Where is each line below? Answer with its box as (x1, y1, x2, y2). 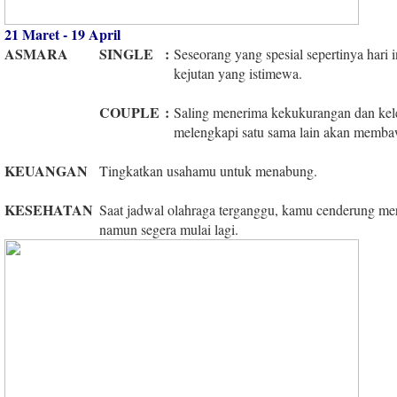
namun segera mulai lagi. (99, 219, 238, 238)
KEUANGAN (4, 160, 88, 181)
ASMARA (4, 43, 68, 64)
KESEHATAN (4, 198, 97, 220)
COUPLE (99, 101, 164, 122)
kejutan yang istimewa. (174, 63, 302, 82)
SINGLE (99, 43, 153, 64)
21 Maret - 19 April (4, 23, 121, 44)
